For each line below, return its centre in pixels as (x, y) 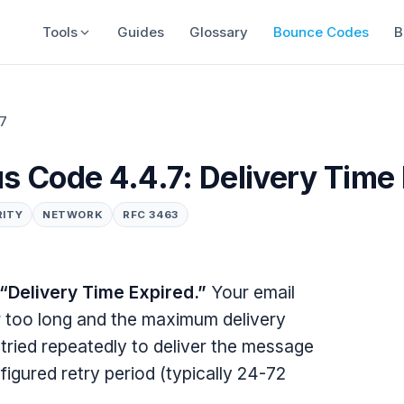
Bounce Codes (321, 32)
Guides (140, 32)
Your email (251, 292)
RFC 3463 (151, 215)
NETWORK (73, 215)
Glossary (218, 32)
